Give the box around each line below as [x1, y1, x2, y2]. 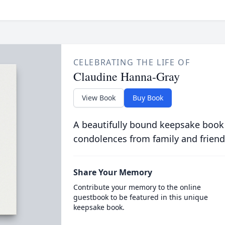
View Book [81, 92, 116, 102]
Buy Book [132, 92, 163, 102]
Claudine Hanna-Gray [73, 68, 180, 84]
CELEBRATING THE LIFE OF [73, 56, 190, 68]
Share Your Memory [73, 166, 152, 178]
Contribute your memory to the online [73, 182, 201, 192]
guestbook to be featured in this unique [73, 192, 208, 202]
